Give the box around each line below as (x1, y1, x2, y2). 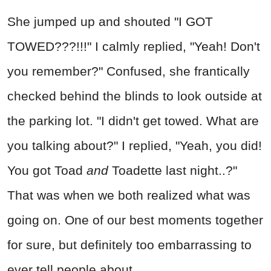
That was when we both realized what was (7, 188, 250, 202)
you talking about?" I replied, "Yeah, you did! (7, 138, 262, 152)
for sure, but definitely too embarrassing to (7, 237, 252, 252)
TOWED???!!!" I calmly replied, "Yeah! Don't (7, 39, 260, 53)
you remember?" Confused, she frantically (7, 64, 250, 78)
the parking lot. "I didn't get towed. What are (7, 113, 259, 128)
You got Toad (7, 163, 87, 177)
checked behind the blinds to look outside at (7, 88, 262, 103)
